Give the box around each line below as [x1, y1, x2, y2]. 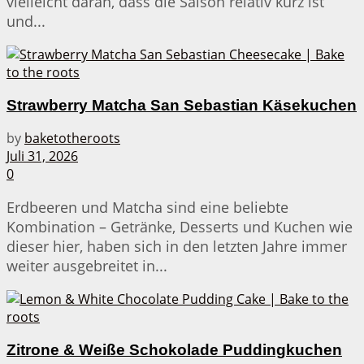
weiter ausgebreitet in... [6, 256, 167, 276]
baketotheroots [24, 129, 120, 148]
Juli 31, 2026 [6, 147, 78, 166]
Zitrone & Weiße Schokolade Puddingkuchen [6, 341, 342, 359]
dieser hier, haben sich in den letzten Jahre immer [6, 236, 347, 257]
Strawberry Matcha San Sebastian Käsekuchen [6, 96, 357, 114]
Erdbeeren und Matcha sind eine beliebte [6, 197, 288, 218]
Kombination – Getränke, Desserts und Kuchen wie [6, 217, 353, 237]
